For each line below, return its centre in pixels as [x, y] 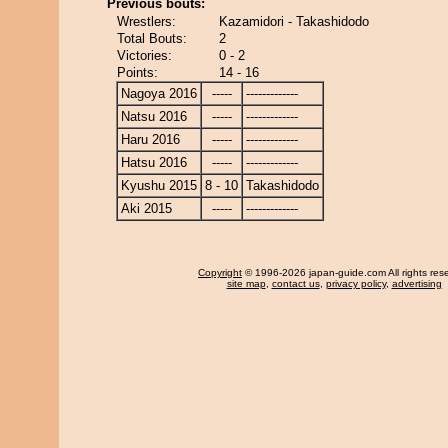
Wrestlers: [146, 21]
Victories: [144, 55]
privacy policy [355, 283]
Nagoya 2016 [159, 93]
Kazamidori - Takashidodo [294, 21]
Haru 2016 [150, 139]
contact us [295, 283]
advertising [416, 283]
